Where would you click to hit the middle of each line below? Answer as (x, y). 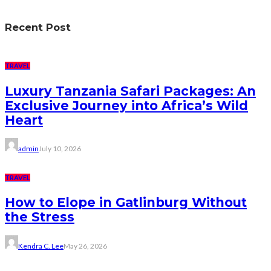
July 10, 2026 (60, 148)
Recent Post (38, 27)
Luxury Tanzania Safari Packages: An (130, 91)
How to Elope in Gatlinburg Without (126, 203)
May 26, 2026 (85, 246)
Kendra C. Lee (41, 246)
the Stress (40, 217)
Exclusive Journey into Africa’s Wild (126, 105)
